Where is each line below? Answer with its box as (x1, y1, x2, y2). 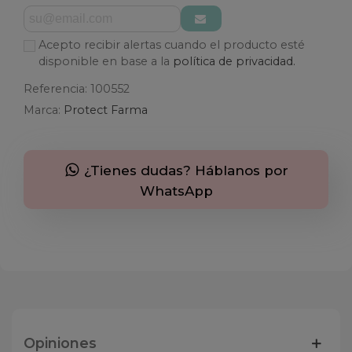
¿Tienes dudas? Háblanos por (79, 163, 288, 178)
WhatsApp (139, 183, 213, 199)
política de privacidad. (173, 54, 295, 68)
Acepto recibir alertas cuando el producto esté (38, 38, 305, 52)
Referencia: (24, 82, 87, 96)
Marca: (24, 103, 60, 117)
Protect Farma (64, 103, 148, 117)
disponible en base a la (38, 54, 173, 68)
